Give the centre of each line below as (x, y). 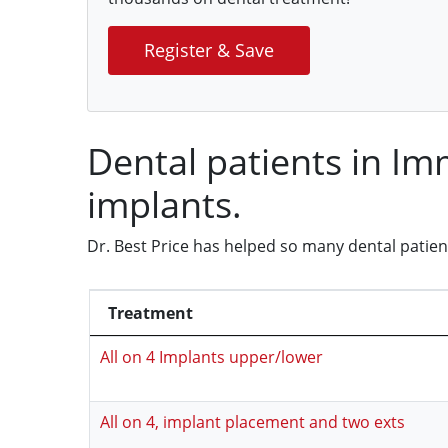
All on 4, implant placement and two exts (252, 422)
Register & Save (209, 50)
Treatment (150, 313)
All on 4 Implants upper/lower (211, 357)
